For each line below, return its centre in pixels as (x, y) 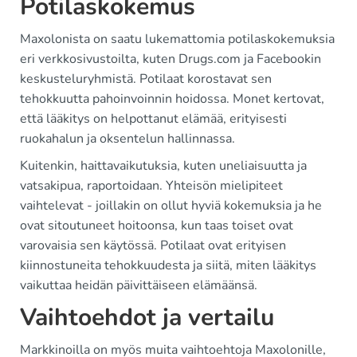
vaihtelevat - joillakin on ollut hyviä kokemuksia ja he (171, 206)
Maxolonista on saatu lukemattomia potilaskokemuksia (177, 39)
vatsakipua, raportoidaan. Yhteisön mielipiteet (151, 186)
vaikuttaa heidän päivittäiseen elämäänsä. (139, 285)
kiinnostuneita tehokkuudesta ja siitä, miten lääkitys (168, 265)
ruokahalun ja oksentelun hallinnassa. (127, 139)
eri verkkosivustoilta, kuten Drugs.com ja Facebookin (171, 59)
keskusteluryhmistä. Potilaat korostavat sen (146, 79)
